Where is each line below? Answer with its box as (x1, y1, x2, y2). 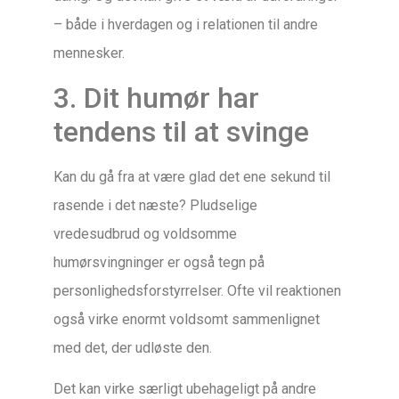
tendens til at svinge (53, 114, 309, 149)
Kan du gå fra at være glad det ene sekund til (53, 167, 330, 185)
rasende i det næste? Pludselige (53, 196, 257, 214)
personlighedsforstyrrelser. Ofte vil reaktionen (53, 281, 341, 299)
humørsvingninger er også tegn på (53, 253, 265, 271)
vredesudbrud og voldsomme (53, 224, 237, 242)
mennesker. (53, 45, 125, 62)
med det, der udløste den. (53, 338, 212, 356)
